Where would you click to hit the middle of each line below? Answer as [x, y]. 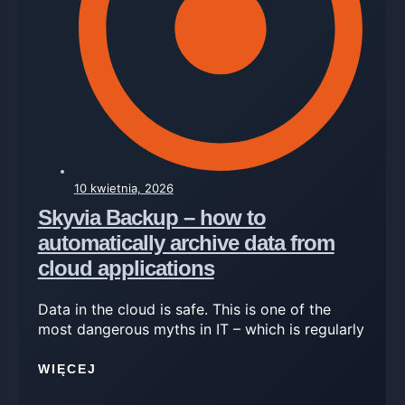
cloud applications [126, 268]
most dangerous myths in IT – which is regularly [201, 329]
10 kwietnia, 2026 [123, 188]
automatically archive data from [186, 242]
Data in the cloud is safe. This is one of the [184, 309]
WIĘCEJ [67, 369]
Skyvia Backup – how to [151, 217]
